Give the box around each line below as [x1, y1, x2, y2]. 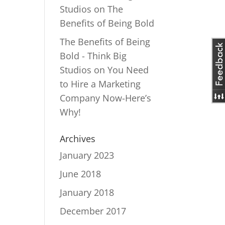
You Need [107, 64, 149, 76]
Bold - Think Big [60, 50, 127, 62]
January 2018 [60, 186, 115, 198]
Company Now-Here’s [60, 92, 152, 104]
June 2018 [60, 168, 101, 180]
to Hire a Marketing [60, 78, 141, 90]
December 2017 [60, 205, 127, 217]
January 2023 [60, 149, 115, 161]
